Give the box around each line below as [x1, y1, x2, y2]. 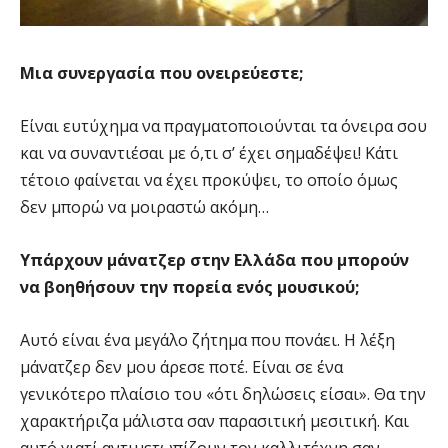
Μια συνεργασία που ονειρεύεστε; [20, 62, 303, 85]
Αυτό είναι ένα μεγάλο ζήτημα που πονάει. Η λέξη [20, 329, 395, 352]
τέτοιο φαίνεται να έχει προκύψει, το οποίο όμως [20, 169, 398, 192]
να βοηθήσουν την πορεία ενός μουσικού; [20, 276, 359, 299]
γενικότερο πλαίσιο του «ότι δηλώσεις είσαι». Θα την [20, 383, 426, 406]
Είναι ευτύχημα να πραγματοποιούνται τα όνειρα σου [20, 115, 427, 138]
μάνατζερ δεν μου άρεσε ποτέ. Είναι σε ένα [20, 356, 343, 379]
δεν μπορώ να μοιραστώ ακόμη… [20, 196, 269, 219]
